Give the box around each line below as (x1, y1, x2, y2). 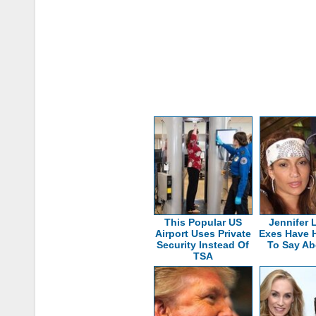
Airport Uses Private (154, 227, 251, 239)
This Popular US (164, 216, 242, 228)
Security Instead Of (157, 238, 250, 250)
